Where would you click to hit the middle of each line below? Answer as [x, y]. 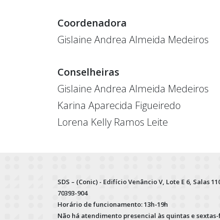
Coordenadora [92, 23]
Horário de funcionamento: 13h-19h [113, 204]
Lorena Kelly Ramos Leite [113, 122]
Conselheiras [88, 72]
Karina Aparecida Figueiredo [119, 105]
